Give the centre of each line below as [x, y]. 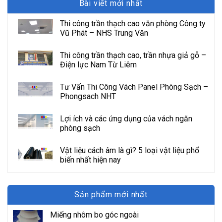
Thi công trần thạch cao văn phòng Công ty [133, 24]
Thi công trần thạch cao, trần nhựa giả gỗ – [133, 55]
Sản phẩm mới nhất [111, 195]
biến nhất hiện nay [90, 160]
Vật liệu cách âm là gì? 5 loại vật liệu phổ [130, 151]
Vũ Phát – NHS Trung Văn [104, 33]
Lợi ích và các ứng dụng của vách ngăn [126, 119]
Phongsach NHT [88, 97]
